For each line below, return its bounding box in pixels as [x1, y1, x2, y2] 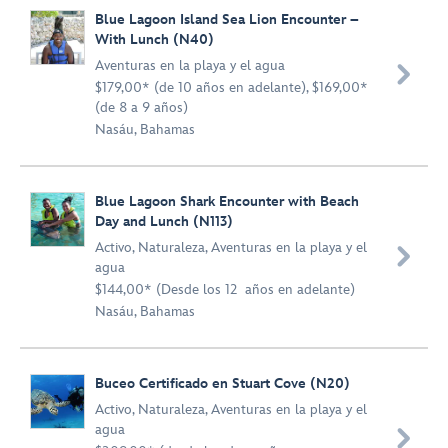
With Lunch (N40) [95, 31, 214, 48]
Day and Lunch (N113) [95, 213, 233, 230]
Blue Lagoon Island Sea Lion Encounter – [95, 11, 359, 28]
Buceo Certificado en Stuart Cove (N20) [95, 375, 350, 392]
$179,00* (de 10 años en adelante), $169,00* [95, 79, 368, 96]
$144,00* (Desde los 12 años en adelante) [95, 281, 355, 298]
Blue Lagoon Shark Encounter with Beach [95, 193, 359, 210]
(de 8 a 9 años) [95, 99, 188, 116]
